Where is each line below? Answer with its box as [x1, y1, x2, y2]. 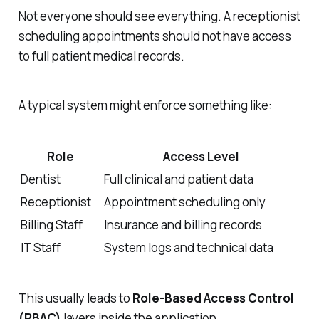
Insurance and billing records [103, 216, 262, 233]
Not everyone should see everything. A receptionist [18, 8, 300, 25]
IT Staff [20, 239, 61, 256]
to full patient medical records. [18, 48, 184, 65]
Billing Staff [20, 216, 83, 233]
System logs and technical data [103, 239, 273, 256]
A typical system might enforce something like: [18, 96, 272, 113]
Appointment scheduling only [103, 193, 266, 210]
